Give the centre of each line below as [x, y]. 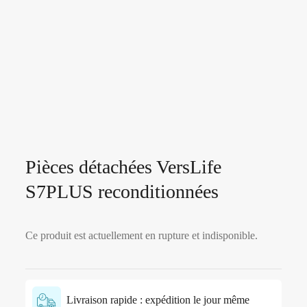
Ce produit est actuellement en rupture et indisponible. [141, 236]
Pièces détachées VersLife [123, 167]
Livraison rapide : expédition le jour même [155, 299]
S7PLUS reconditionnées [122, 192]
